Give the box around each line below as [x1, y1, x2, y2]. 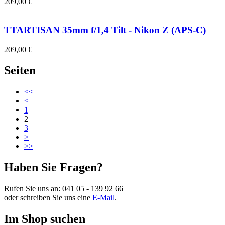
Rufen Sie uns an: [4, 184, 62, 193]
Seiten [4, 64, 36, 77]
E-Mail [92, 193, 115, 202]
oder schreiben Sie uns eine [4, 193, 92, 202]
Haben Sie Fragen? [4, 161, 103, 174]
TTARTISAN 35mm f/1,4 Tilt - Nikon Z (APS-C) [4, 24, 206, 35]
